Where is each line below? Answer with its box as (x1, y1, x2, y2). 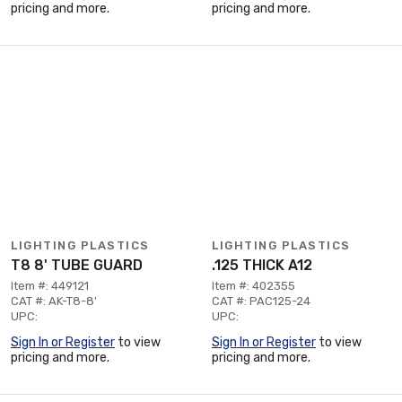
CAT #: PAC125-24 (212, 294, 310, 308)
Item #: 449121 (11, 279, 89, 293)
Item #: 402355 (212, 279, 295, 293)
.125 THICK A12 (212, 257, 312, 274)
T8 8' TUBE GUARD (11, 257, 143, 274)
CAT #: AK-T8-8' (11, 294, 97, 308)
